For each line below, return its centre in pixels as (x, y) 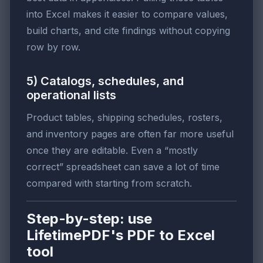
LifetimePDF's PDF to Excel (121, 235)
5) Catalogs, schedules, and (105, 81)
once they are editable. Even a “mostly (112, 151)
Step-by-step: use (89, 219)
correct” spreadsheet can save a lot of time (123, 167)
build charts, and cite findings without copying (128, 31)
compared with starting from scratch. (109, 183)
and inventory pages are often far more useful (130, 134)
